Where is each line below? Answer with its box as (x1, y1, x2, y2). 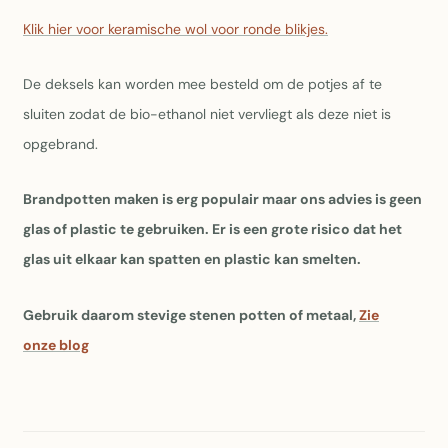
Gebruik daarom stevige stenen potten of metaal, (23, 305, 359, 324)
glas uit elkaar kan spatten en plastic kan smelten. (23, 250, 361, 269)
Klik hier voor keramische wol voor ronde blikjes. (23, 20, 328, 39)
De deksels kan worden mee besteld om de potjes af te (23, 75, 382, 94)
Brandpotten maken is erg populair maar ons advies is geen (23, 190, 422, 209)
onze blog (23, 335, 89, 354)
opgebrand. (23, 135, 98, 154)
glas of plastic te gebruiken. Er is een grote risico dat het (23, 220, 402, 239)
